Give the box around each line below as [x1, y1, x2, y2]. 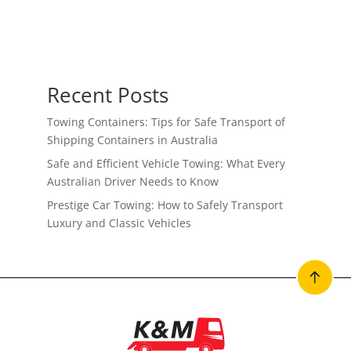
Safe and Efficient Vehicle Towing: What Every [46, 155, 285, 171]
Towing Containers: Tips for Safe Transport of [46, 114, 285, 129]
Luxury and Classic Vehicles [46, 215, 191, 230]
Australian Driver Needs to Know [46, 173, 219, 189]
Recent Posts [46, 80, 168, 109]
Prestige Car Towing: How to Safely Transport [46, 197, 283, 212]
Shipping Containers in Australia [46, 132, 218, 147]
